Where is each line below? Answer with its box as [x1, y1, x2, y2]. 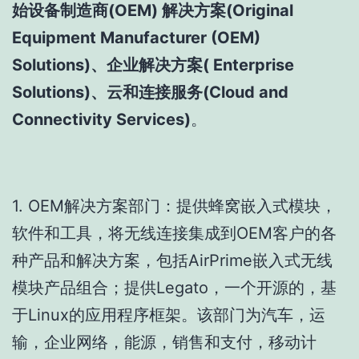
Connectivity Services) [12, 110, 191, 130]
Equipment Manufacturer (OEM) [12, 28, 260, 48]
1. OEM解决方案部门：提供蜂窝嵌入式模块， [12, 196, 337, 216]
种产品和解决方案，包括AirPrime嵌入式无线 [12, 251, 333, 271]
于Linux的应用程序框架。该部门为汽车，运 [12, 305, 325, 325]
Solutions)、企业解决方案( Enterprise [12, 55, 294, 75]
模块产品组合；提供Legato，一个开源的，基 [12, 278, 337, 298]
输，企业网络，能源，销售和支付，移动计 [12, 333, 317, 353]
